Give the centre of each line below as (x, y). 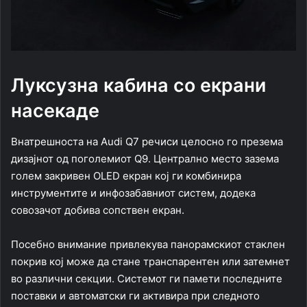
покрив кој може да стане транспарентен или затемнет (150, 261)
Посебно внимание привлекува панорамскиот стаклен (148, 244)
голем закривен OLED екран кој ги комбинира (126, 175)
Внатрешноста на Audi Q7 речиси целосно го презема (147, 141)
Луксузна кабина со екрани (138, 86)
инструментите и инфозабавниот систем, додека (133, 193)
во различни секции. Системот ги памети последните (147, 278)
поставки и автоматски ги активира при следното (135, 295)
